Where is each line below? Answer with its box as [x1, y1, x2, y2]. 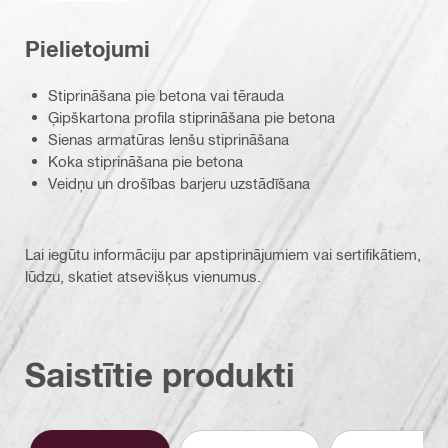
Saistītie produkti [25, 355, 295, 395]
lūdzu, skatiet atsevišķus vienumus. [25, 267, 261, 285]
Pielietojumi [25, 35, 150, 62]
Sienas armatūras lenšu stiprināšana [48, 130, 289, 148]
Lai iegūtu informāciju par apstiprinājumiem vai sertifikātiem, [25, 245, 421, 263]
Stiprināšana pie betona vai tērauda [48, 86, 284, 104]
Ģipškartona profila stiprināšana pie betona [48, 108, 335, 126]
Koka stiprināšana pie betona [48, 152, 243, 170]
